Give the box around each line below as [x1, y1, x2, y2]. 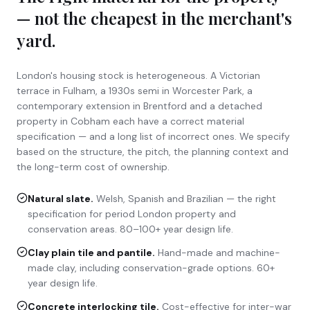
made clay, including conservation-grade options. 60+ [28, 261, 275, 274]
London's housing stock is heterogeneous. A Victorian [17, 69, 260, 82]
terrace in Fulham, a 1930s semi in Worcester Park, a [17, 84, 253, 97]
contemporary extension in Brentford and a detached [17, 99, 262, 112]
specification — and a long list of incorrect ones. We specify [17, 129, 290, 143]
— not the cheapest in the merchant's [17, 6, 292, 29]
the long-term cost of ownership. [17, 160, 170, 173]
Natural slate [28, 192, 91, 205]
